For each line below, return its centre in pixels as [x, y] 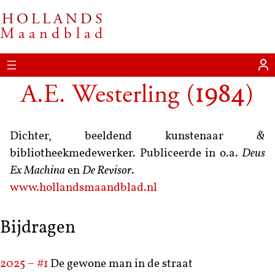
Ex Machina [37, 171]
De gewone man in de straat [122, 265]
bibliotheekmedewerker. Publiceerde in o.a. [126, 154]
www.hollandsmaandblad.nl [83, 188]
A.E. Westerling [100, 95]
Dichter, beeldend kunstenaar [133, 137]
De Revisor [107, 171]
